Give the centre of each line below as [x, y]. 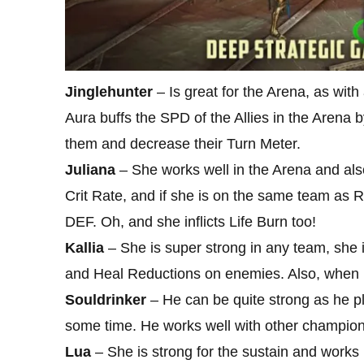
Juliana [90, 170]
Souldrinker [106, 300]
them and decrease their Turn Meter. [183, 144]
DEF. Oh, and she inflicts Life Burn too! [191, 222]
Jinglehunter [109, 92]
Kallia [84, 248]
